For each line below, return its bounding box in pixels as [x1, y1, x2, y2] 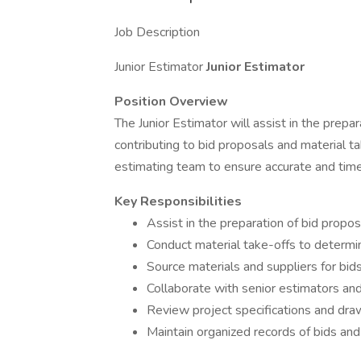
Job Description [114, 23, 200, 41]
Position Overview [114, 93, 228, 110]
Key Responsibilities [114, 193, 242, 210]
